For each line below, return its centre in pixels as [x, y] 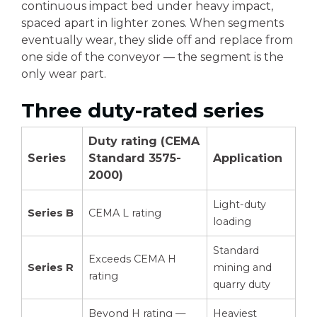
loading [232, 221]
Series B [51, 213]
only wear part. [64, 74]
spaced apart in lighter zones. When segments [152, 23]
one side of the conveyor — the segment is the [152, 57]
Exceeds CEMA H [132, 259]
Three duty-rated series [143, 110]
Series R [51, 267]
